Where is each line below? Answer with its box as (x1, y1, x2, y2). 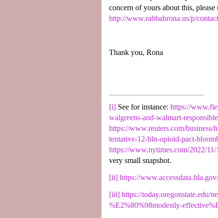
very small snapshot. (109, 156, 171, 165)
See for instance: (116, 103, 170, 111)
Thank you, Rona (109, 48, 163, 56)
